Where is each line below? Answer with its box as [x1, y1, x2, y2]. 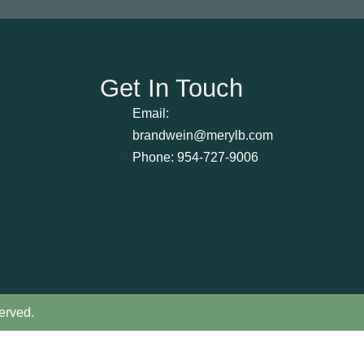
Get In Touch [99, 73, 243, 102]
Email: [132, 106, 169, 120]
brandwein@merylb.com [132, 128, 273, 142]
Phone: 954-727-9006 [132, 149, 258, 164]
